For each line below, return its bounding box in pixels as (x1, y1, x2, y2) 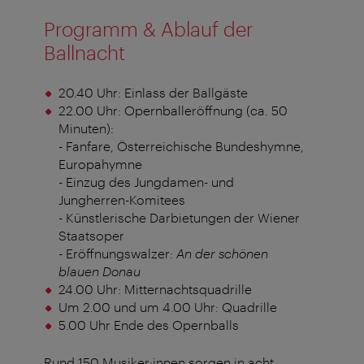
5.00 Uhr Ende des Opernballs (58, 317, 239, 333)
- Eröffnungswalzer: (58, 245, 176, 262)
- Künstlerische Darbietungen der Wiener (58, 210, 300, 226)
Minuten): (58, 120, 114, 136)
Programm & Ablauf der (44, 17, 253, 41)
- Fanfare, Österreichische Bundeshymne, (58, 138, 304, 154)
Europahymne (58, 156, 142, 172)
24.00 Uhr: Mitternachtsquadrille (58, 281, 252, 297)
